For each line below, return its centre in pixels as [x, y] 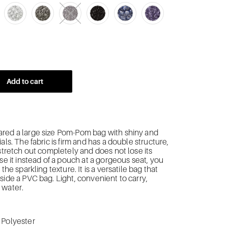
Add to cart [25, 82]
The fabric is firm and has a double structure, [92, 142]
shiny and [141, 133]
